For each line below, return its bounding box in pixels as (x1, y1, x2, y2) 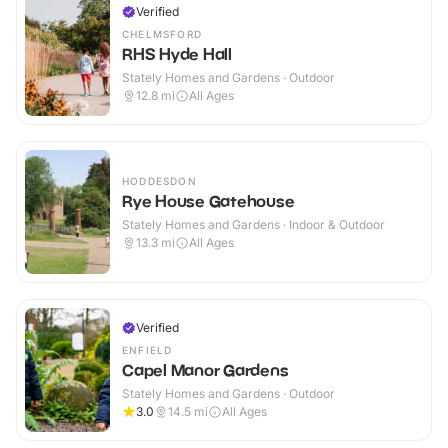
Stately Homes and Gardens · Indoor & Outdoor (122, 217, 385, 233)
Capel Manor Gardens (122, 360, 289, 381)
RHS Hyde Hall (122, 44, 232, 65)
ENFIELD (122, 344, 173, 357)
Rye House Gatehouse (122, 191, 295, 212)
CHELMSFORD (122, 28, 202, 41)
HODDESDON (122, 175, 197, 188)
